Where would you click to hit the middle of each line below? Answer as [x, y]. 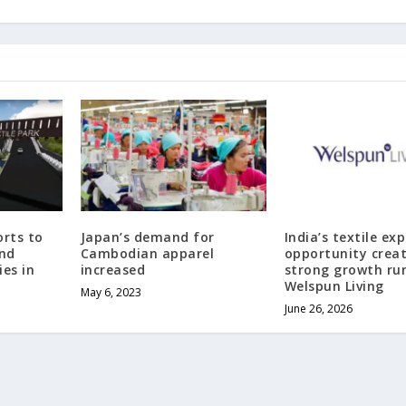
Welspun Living [334, 285]
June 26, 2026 [318, 308]
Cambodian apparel [147, 253]
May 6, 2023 [111, 292]
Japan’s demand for [147, 237]
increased [113, 269]
